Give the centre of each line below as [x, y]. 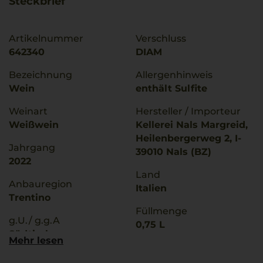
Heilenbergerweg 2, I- [188, 138]
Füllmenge [161, 211]
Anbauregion [41, 184]
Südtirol [28, 234]
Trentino [30, 198]
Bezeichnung [41, 75]
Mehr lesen [36, 240]
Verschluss [161, 38]
